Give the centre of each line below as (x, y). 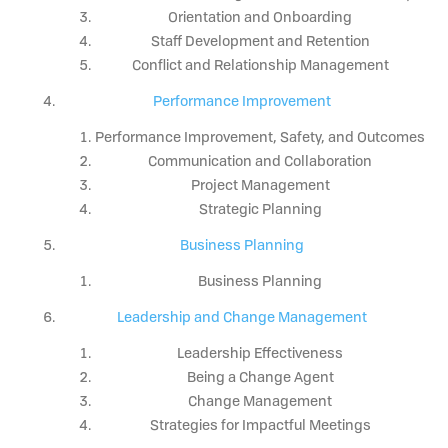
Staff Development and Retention (260, 40)
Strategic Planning (260, 208)
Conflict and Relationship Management (260, 64)
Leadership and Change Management (242, 316)
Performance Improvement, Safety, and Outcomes (260, 136)
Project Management (260, 184)
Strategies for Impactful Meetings (260, 424)
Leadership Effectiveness (260, 352)
